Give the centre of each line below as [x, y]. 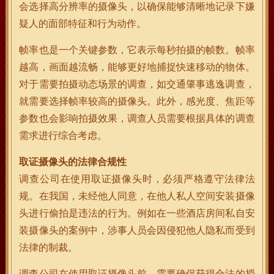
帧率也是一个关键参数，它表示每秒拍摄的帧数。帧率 [137, 50]
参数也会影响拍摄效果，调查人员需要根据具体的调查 [137, 118]
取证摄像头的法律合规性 [73, 162]
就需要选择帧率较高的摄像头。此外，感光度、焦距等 [137, 101]
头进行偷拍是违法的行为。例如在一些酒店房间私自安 [137, 213]
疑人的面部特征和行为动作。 [83, 24]
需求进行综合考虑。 [63, 135]
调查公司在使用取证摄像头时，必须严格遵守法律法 [137, 179]
